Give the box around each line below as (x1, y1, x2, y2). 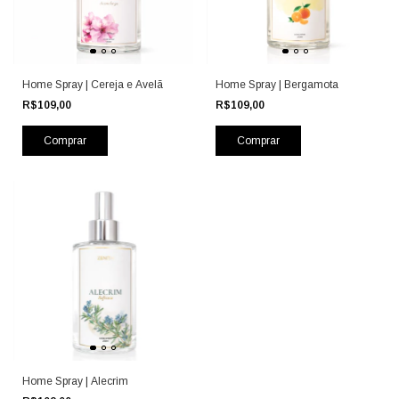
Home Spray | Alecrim (22, 374, 128, 387)
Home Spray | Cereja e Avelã (22, 78, 163, 92)
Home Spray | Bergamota (215, 78, 338, 92)
